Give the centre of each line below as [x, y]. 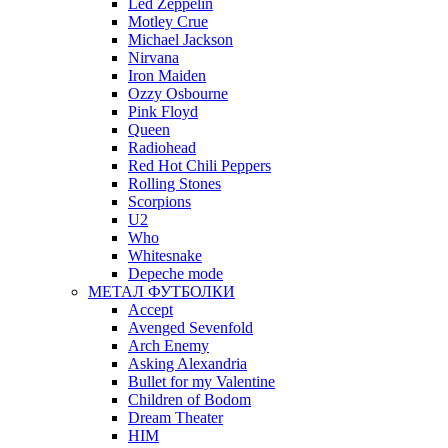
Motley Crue [168, 22]
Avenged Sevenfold [190, 328]
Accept [150, 310]
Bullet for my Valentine [201, 382]
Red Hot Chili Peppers [199, 166]
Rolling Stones [174, 184]
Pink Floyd [163, 112]
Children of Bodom [189, 400]
